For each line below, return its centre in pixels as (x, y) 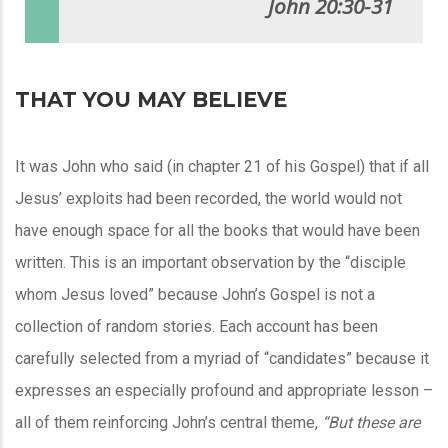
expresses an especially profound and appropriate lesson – (224, 391)
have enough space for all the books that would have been (217, 231)
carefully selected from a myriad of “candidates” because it (222, 359)
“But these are (371, 423)
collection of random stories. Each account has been (196, 327)
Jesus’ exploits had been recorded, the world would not (208, 199)
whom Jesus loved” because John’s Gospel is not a (195, 295)
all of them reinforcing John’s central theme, (168, 423)
